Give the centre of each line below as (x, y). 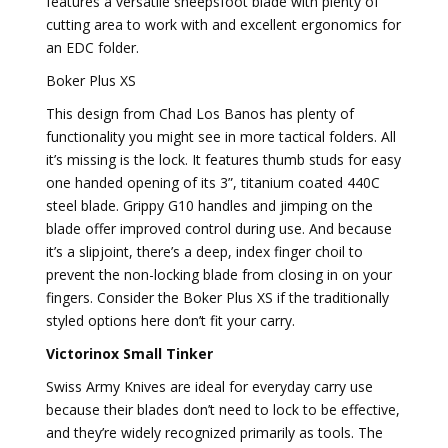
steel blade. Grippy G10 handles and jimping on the (209, 205)
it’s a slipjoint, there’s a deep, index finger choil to (204, 251)
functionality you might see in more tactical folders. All (221, 136)
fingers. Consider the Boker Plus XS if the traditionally (217, 297)
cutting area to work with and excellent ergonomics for (223, 24)
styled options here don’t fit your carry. (170, 320)
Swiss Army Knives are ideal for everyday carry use (209, 386)
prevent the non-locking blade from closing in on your (219, 274)
